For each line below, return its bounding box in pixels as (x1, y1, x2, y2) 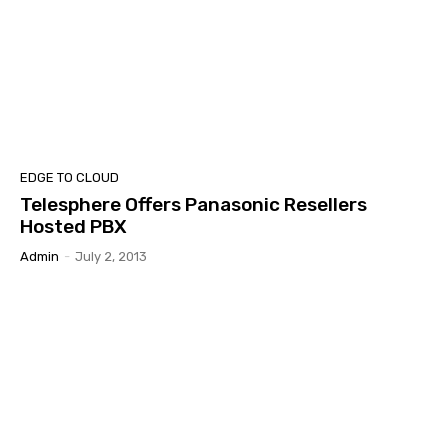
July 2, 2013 (75, 248, 147, 264)
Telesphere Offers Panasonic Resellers (20, 192, 367, 216)
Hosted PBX (20, 214, 127, 238)
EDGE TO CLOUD (20, 169, 119, 185)
